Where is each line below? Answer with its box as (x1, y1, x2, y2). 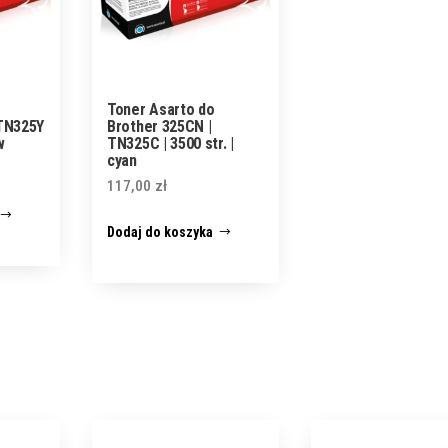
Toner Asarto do (107, 100, 215, 120)
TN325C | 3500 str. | (107, 134, 234, 154)
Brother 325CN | (107, 117, 212, 137)
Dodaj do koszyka (107, 224, 214, 241)
